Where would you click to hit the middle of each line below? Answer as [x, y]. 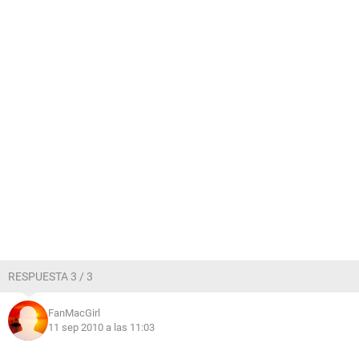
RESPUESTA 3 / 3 [50, 276]
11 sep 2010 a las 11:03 [101, 327]
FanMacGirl [74, 313]
